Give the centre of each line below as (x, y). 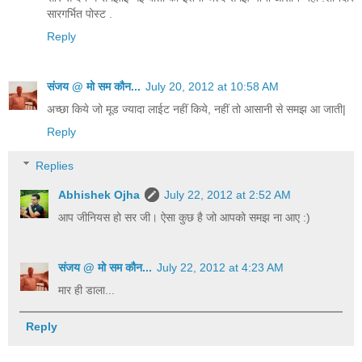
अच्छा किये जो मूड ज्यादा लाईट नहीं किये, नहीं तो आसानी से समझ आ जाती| (196, 109)
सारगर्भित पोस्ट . (80, 14)
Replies (55, 165)
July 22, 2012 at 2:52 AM (228, 194)
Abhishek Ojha (99, 194)
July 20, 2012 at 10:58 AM (212, 87)
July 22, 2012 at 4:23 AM (221, 267)
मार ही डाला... (87, 290)
